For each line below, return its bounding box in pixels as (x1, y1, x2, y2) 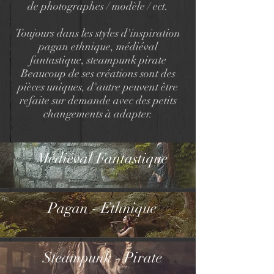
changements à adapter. (43, 106, 152, 120)
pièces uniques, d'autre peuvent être (18, 80, 178, 94)
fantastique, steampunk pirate (29, 53, 166, 67)
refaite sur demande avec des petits (19, 93, 177, 107)
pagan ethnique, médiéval (38, 39, 158, 53)
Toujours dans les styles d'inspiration (15, 26, 180, 40)
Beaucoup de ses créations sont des (20, 66, 176, 80)
